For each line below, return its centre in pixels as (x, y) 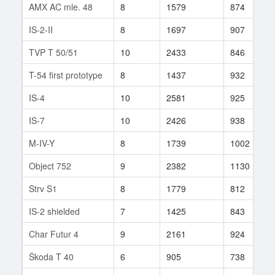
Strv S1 (43, 188)
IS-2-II (41, 29)
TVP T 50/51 (53, 52)
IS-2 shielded (54, 211)
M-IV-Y (42, 143)
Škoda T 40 (51, 256)
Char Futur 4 (54, 234)
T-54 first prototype (66, 75)
